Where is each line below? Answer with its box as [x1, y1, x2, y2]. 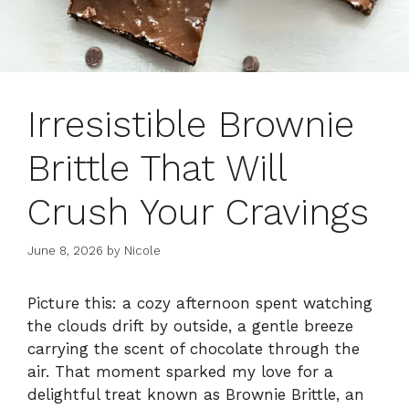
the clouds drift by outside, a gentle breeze [27, 317, 353, 336]
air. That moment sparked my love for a [27, 362, 333, 382]
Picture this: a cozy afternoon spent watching [27, 294, 372, 313]
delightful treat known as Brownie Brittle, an [27, 385, 364, 404]
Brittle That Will [27, 146, 287, 190]
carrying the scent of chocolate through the [27, 340, 360, 359]
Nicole [124, 244, 161, 258]
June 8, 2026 [27, 244, 103, 258]
